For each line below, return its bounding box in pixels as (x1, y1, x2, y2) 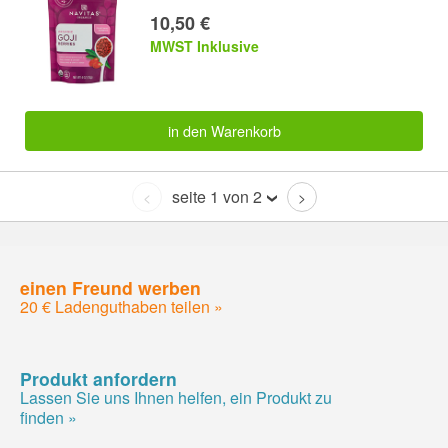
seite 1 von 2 (171, 185, 262, 209)
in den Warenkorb (167, 119, 281, 141)
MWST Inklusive (150, 36, 259, 57)
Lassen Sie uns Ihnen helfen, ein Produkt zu (20, 385, 332, 409)
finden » (20, 405, 77, 429)
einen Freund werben (20, 274, 201, 300)
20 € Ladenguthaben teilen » (20, 294, 223, 318)
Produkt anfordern (20, 365, 177, 391)
